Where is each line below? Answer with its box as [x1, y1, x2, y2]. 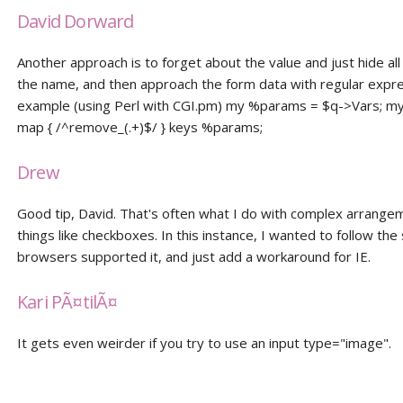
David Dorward [17, 9, 134, 33]
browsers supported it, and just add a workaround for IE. [17, 247, 372, 265]
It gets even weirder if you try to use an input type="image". [17, 334, 392, 352]
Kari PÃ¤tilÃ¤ [17, 290, 118, 314]
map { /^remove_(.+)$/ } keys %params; [17, 118, 264, 136]
